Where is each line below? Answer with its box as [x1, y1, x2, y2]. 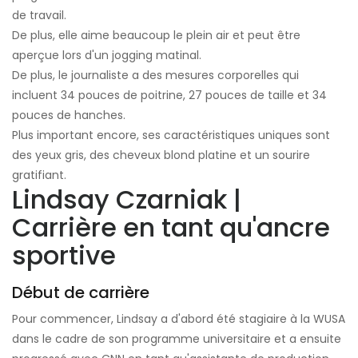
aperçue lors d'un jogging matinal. [12, 46, 201, 63]
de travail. [12, 6, 66, 23]
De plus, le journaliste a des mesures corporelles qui [12, 66, 299, 83]
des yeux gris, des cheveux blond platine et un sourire [12, 146, 310, 163]
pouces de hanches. [12, 106, 125, 123]
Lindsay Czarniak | [12, 181, 241, 217]
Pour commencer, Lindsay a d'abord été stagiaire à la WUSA [12, 310, 345, 327]
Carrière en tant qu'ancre [12, 209, 330, 245]
